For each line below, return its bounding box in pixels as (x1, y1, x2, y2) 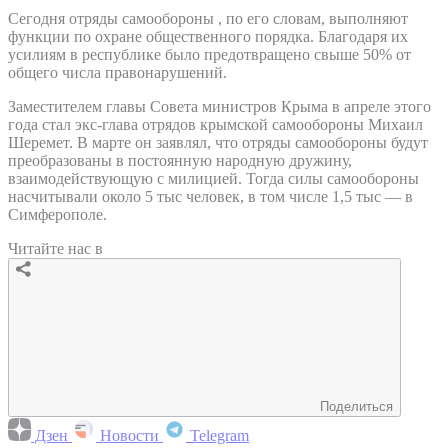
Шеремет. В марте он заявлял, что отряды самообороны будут (8, 133, 428, 151)
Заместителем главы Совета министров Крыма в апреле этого (8, 97, 431, 115)
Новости (96, 426, 163, 444)
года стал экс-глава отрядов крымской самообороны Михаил (8, 115, 423, 133)
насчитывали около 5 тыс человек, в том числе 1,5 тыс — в (8, 187, 413, 205)
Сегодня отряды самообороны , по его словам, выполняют (8, 9, 408, 27)
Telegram (186, 426, 249, 444)
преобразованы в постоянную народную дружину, (8, 151, 352, 169)
